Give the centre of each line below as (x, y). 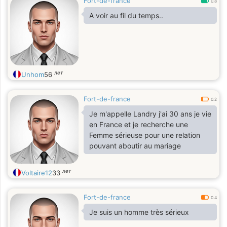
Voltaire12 (37, 173)
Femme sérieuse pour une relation (145, 135)
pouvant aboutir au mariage (135, 146)
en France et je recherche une (139, 124)
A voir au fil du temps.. (126, 15)
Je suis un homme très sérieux (139, 212)
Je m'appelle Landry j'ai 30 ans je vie (150, 114)
